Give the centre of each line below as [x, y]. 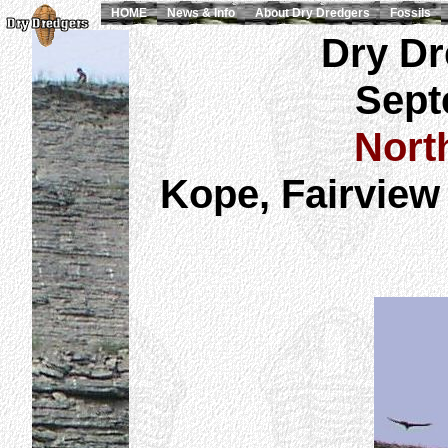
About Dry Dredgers [312, 13]
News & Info [201, 13]
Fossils [410, 13]
